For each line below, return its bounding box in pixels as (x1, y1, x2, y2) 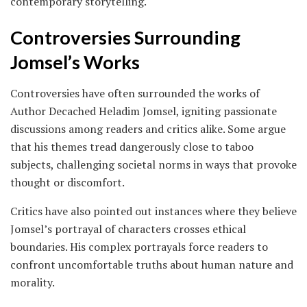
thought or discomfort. (10, 174, 125, 190)
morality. (10, 274, 55, 290)
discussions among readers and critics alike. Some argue (10, 121, 286, 136)
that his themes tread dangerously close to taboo (10, 138, 254, 154)
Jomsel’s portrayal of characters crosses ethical (10, 221, 246, 236)
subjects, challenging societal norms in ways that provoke (10, 156, 297, 172)
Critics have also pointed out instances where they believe (10, 203, 297, 219)
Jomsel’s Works (10, 51, 140, 74)
